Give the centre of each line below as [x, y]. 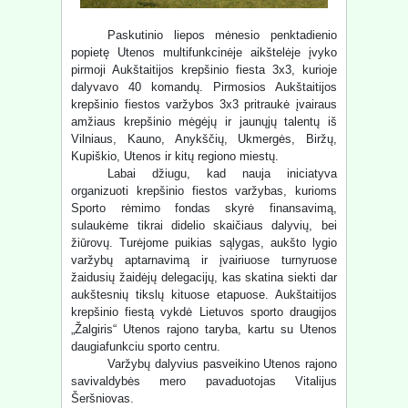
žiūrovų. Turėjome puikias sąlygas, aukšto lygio [204, 242]
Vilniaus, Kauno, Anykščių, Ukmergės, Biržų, [204, 138]
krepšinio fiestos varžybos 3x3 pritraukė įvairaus [204, 104]
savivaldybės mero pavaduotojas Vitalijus [204, 381]
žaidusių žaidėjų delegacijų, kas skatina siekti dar [204, 277]
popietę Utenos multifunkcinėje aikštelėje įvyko [204, 52]
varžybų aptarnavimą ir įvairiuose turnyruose [204, 260]
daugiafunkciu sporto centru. [146, 346]
